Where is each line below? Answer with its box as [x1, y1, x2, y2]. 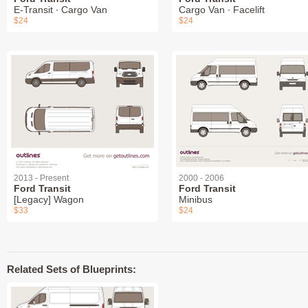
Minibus [179, 194, 212, 206]
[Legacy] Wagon [14, 194, 84, 206]
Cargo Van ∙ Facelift [179, 4, 265, 16]
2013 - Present [14, 173, 69, 184]
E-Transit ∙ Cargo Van [14, 4, 107, 16]
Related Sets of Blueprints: [7, 263, 136, 276]
